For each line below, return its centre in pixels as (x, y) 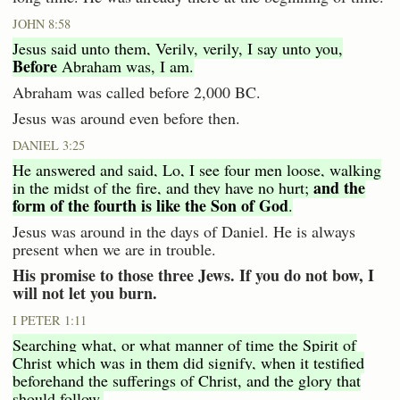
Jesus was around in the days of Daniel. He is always (184, 232)
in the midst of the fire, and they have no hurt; (163, 188)
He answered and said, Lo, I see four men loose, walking (197, 170)
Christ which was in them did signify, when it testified (188, 363)
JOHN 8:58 (42, 24)
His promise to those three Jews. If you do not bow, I (193, 275)
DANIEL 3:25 (49, 146)
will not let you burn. (85, 293)
